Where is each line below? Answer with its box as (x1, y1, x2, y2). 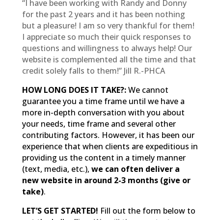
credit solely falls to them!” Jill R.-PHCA (22, 65, 165, 76)
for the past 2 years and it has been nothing (22, 8, 185, 20)
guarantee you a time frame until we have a (22, 95, 185, 107)
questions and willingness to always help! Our (22, 42, 192, 54)
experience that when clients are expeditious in (22, 140, 198, 152)
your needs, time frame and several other (22, 118, 176, 129)
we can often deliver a (91, 163, 180, 174)
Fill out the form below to (98, 205, 195, 216)
